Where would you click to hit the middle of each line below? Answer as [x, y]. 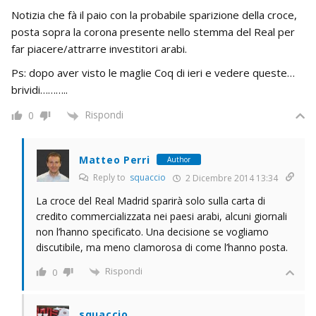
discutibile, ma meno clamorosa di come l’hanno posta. [162, 247]
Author [179, 160]
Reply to [110, 177]
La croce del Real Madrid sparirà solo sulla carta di [151, 200]
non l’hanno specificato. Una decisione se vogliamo [152, 231]
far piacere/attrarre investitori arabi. [99, 49]
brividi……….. [39, 90]
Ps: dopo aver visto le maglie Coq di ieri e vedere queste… [153, 73]
